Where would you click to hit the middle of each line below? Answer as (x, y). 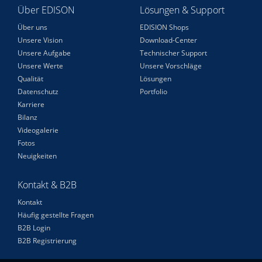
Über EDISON (46, 10)
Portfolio (154, 92)
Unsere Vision (40, 40)
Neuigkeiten (37, 156)
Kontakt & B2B (47, 185)
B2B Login (34, 228)
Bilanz (27, 117)
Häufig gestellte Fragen (56, 215)
